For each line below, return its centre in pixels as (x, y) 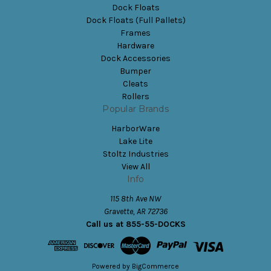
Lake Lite (135, 141)
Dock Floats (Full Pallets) (135, 20)
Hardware (135, 45)
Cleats (135, 83)
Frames (135, 33)
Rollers (135, 96)
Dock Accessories (135, 58)
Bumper (135, 71)
